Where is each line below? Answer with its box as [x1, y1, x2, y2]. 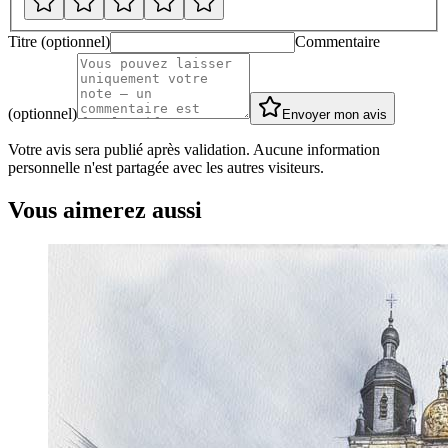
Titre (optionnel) [8, 32, 110, 50]
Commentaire [295, 32, 380, 50]
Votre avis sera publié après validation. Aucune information [8, 140, 380, 158]
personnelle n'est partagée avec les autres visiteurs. [8, 158, 324, 176]
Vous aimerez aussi [8, 196, 202, 223]
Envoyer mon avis [282, 106, 387, 122]
